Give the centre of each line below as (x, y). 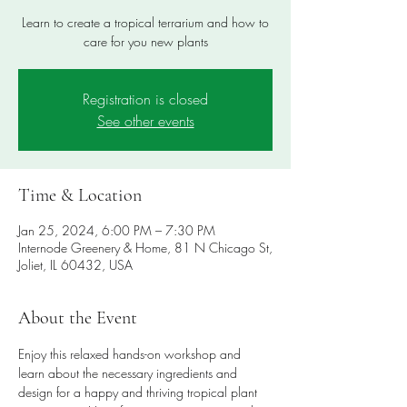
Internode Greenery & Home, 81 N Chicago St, (145, 248)
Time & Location (80, 195)
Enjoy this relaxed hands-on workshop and (131, 354)
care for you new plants (145, 41)
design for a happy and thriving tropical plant (139, 392)
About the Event (78, 318)
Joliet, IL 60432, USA (75, 265)
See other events (145, 121)
